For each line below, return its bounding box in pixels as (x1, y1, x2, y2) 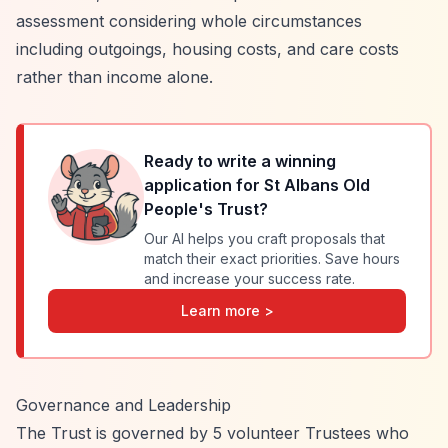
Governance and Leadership (16, 395, 231, 415)
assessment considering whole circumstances (16, 11, 362, 31)
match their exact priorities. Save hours (144, 250, 400, 267)
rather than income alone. (16, 67, 213, 87)
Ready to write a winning (144, 151, 336, 171)
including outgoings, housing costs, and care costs (16, 39, 399, 59)
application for (144, 175, 264, 195)
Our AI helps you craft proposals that (144, 230, 385, 247)
